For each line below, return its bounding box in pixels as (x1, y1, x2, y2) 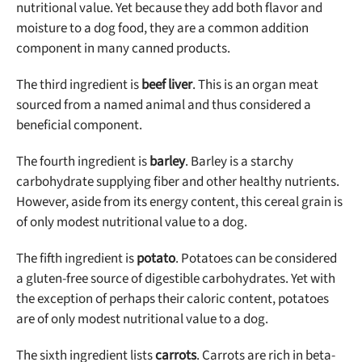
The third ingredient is (16, 74, 141, 95)
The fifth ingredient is (16, 248, 137, 268)
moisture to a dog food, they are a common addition (16, 18, 309, 38)
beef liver (141, 74, 192, 95)
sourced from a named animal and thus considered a (16, 95, 311, 115)
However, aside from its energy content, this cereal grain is (16, 192, 343, 212)
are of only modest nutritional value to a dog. (16, 309, 268, 329)
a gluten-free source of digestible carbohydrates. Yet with (16, 268, 335, 288)
